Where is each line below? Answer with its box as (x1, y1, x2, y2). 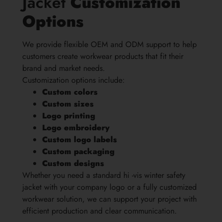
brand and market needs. (22, 62, 105, 74)
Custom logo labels (42, 134, 117, 146)
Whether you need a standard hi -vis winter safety (22, 169, 185, 181)
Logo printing (42, 110, 95, 122)
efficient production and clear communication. (22, 205, 177, 217)
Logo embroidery (42, 122, 110, 134)
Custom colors (42, 86, 98, 98)
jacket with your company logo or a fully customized (22, 181, 197, 193)
